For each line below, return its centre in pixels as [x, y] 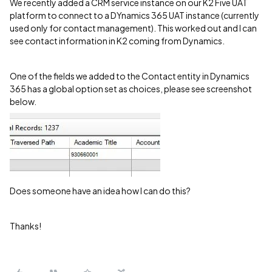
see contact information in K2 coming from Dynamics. [117, 41]
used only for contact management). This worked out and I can [133, 28]
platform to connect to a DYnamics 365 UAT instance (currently [134, 15]
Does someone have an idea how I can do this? [100, 191]
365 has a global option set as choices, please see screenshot [131, 89]
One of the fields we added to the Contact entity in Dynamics [130, 76]
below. [23, 101]
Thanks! [25, 226]
